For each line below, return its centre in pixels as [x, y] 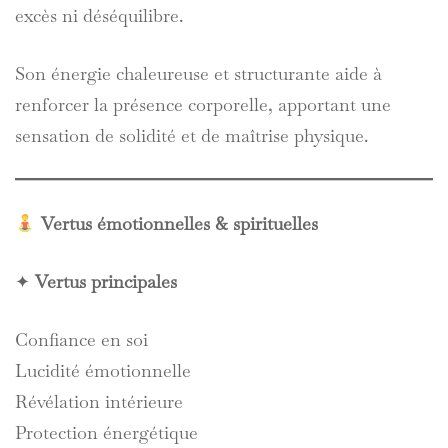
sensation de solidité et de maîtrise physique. [191, 135]
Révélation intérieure [99, 401]
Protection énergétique [106, 432]
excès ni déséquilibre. [99, 15]
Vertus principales [106, 281]
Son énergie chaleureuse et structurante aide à [198, 73]
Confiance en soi [81, 339]
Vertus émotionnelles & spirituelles [179, 223]
